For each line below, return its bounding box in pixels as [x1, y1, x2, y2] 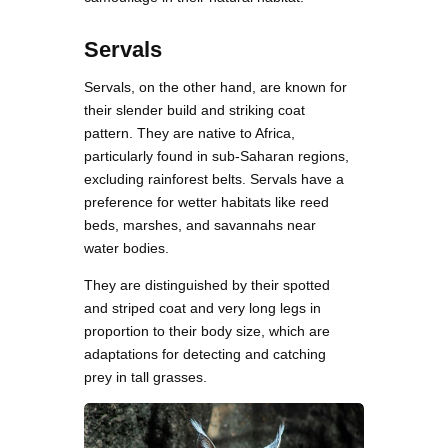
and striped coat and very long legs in [84, 300, 321, 317]
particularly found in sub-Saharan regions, [84, 148, 349, 165]
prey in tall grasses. [84, 369, 207, 386]
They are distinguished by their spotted [84, 277, 330, 294]
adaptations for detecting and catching [84, 346, 326, 363]
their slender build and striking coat [84, 102, 305, 119]
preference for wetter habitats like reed [84, 194, 329, 211]
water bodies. [84, 240, 169, 257]
